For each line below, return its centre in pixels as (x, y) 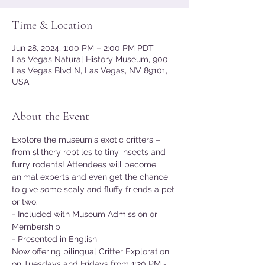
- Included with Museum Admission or (86, 214)
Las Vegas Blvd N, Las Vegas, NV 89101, (90, 70)
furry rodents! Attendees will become (85, 164)
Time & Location (52, 25)
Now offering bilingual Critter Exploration (92, 251)
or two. (25, 202)
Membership (36, 227)
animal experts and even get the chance (91, 177)
